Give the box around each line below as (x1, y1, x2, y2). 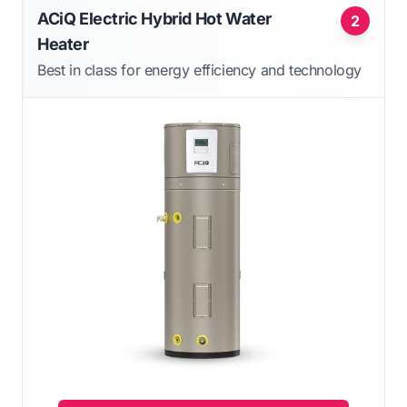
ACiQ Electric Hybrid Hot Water (37, 9, 273, 29)
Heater (37, 35, 89, 55)
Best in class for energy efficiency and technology (37, 61, 362, 80)
